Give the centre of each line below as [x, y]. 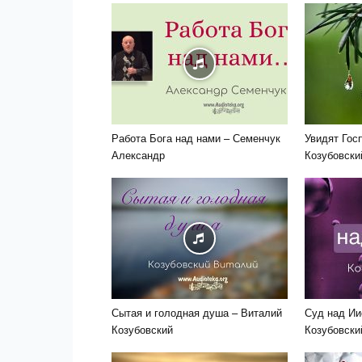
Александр [138, 155]
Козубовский [142, 329]
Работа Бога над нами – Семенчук [196, 138]
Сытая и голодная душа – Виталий [197, 312]
